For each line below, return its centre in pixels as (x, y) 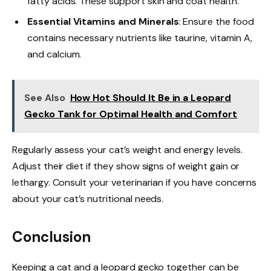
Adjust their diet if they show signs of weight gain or (126, 166)
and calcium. (54, 54)
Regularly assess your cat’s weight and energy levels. (127, 149)
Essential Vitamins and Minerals (103, 22)
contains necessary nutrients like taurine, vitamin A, (140, 38)
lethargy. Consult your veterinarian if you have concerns (135, 182)
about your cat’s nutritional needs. (88, 198)
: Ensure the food (216, 22)
